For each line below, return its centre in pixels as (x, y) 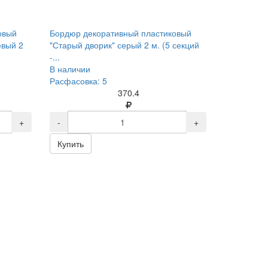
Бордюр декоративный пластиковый (121, 33)
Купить (71, 144)
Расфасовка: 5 (79, 81)
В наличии (70, 69)
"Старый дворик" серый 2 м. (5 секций (125, 45)
